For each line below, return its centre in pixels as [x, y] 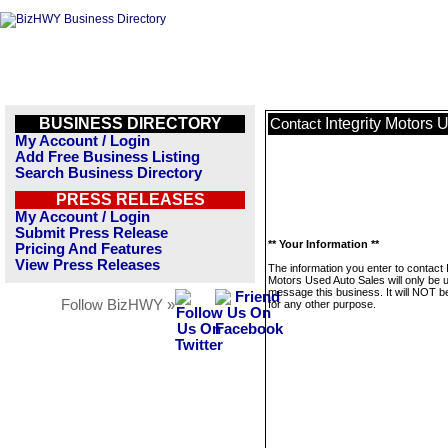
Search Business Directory [108, 173]
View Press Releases [87, 265]
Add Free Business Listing [107, 157]
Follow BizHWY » [118, 305]
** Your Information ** [323, 244]
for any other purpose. [322, 304]
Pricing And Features [88, 249]
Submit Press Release [91, 233]
